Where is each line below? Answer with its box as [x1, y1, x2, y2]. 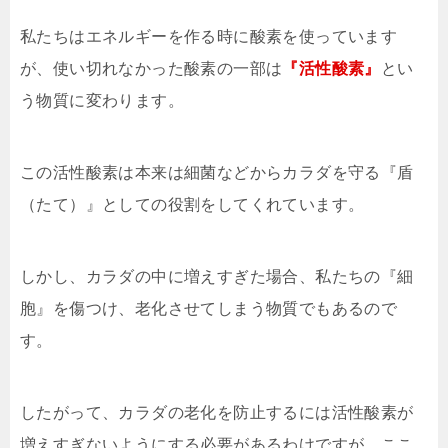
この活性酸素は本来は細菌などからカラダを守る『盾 [20, 164, 414, 181]
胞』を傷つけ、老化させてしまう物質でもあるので [20, 300, 398, 317]
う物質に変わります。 [20, 92, 184, 109]
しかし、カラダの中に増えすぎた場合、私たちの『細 [20, 268, 414, 285]
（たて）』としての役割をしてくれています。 [20, 196, 365, 213]
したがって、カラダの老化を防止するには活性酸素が [20, 404, 414, 421]
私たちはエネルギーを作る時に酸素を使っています [20, 28, 398, 45]
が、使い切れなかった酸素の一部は [20, 60, 283, 77]
